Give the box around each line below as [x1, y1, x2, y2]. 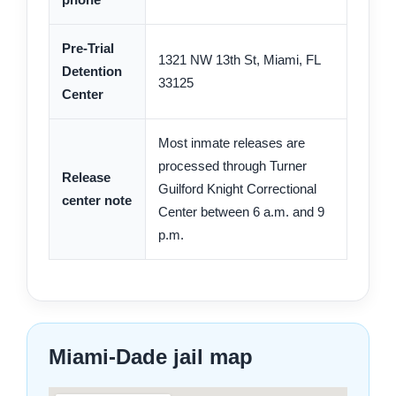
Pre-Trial [62, 40, 114, 56]
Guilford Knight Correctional [158, 180, 316, 196]
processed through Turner [158, 157, 307, 173]
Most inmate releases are [158, 134, 305, 150]
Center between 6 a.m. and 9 [158, 203, 324, 219]
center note [62, 192, 132, 208]
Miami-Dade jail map [49, 345, 253, 369]
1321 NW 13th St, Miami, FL [158, 51, 321, 67]
